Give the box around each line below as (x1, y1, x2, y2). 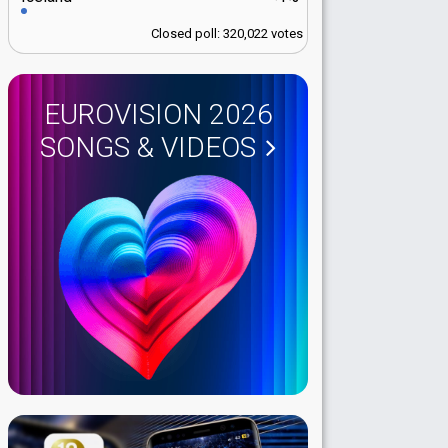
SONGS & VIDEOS (40, 131, 256, 165)
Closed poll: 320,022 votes (151, 26, 303, 42)
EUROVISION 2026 (43, 98, 273, 132)
